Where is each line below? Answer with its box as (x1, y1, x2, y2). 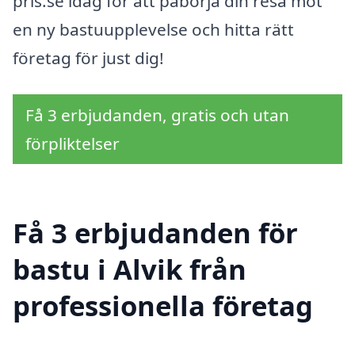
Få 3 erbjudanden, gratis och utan (25, 103, 289, 126)
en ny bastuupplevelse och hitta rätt (13, 18, 294, 41)
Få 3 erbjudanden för (13, 214, 298, 252)
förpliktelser (25, 132, 120, 155)
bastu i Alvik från (13, 250, 246, 288)
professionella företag (13, 287, 313, 325)
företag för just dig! (13, 47, 164, 70)
